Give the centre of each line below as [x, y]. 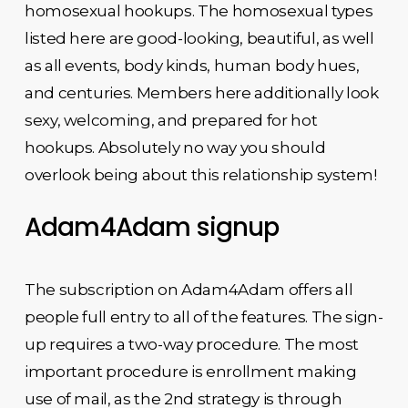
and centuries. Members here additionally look [201, 93]
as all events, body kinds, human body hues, [192, 66]
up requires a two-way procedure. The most [191, 344]
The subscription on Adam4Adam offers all [189, 289]
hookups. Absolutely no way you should [175, 148]
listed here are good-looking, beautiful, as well [199, 38]
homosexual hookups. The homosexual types [199, 11]
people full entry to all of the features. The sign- [204, 316]
